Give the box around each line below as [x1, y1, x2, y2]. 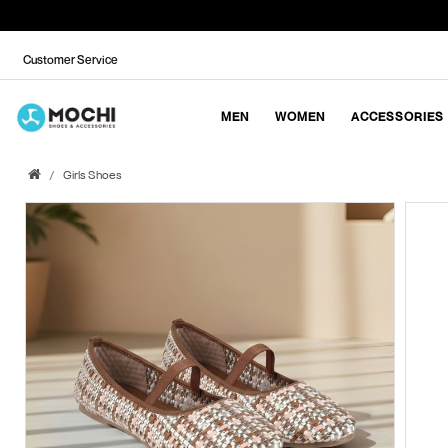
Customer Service [23, 51, 118, 67]
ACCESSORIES [351, 109, 445, 125]
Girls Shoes [63, 169, 122, 182]
